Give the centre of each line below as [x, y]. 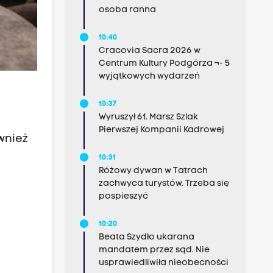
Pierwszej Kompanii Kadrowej [161, 130]
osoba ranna [127, 10]
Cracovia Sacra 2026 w [149, 51]
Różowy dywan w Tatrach [153, 171]
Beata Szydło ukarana [146, 237]
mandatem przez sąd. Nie [154, 250]
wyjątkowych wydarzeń [149, 76]
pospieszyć [123, 197]
